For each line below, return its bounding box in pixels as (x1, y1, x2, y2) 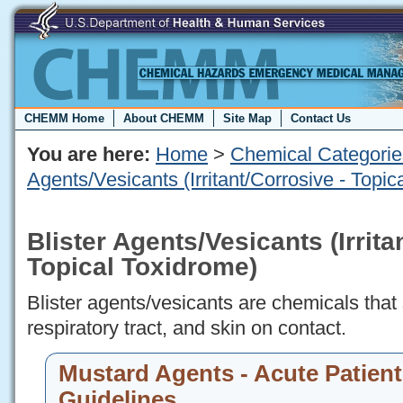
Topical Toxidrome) (27, 252, 257, 281)
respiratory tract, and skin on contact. (27, 317, 346, 340)
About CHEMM (123, 112, 204, 125)
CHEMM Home (24, 112, 104, 125)
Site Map (223, 112, 272, 125)
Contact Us (291, 112, 351, 125)
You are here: (27, 142, 150, 166)
